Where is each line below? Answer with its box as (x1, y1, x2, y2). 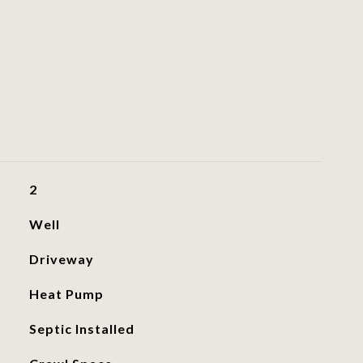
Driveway (28, 251, 94, 267)
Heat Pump (28, 286, 104, 301)
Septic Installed (28, 321, 135, 336)
